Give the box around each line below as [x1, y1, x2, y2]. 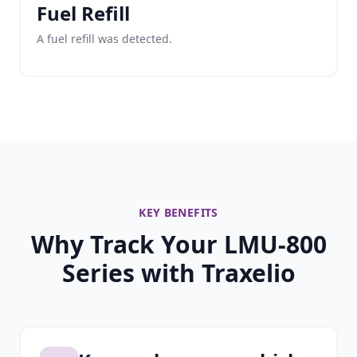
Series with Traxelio [61, 257, 296, 289]
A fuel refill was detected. [37, 31, 172, 46]
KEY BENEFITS [139, 205, 218, 220]
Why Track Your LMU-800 [30, 228, 327, 261]
